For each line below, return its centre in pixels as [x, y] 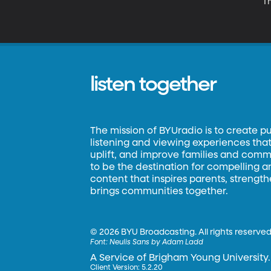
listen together [153, 85]
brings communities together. [159, 192]
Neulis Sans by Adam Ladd [157, 243]
